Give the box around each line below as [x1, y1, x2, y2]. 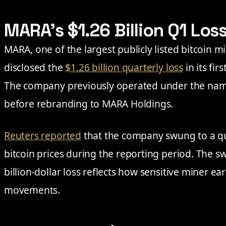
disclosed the [4, 60, 66, 74]
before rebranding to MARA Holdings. [4, 96, 174, 110]
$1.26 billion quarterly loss [65, 60, 183, 74]
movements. [4, 183, 61, 197]
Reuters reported [4, 129, 81, 142]
